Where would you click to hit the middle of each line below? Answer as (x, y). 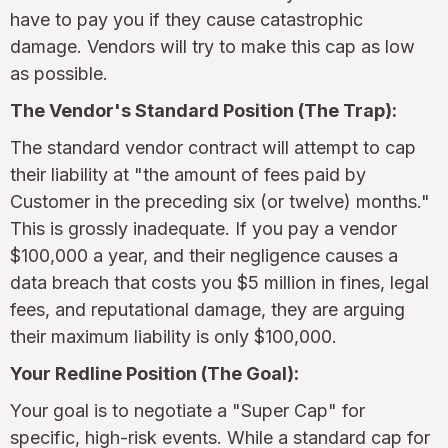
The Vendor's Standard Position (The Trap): (203, 110)
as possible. (59, 73)
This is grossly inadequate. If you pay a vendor (203, 228)
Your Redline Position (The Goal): (154, 373)
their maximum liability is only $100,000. (173, 336)
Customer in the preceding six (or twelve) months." (220, 201)
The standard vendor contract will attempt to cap (213, 147)
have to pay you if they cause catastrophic (186, 19)
